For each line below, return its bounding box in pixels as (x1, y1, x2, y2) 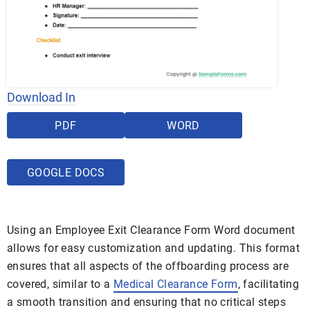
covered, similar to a (7, 277, 113, 291)
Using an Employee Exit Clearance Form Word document (7, 224, 295, 237)
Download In (7, 90, 75, 105)
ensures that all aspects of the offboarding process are (7, 259, 289, 273)
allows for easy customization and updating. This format (7, 241, 300, 255)
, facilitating (237, 277, 300, 291)
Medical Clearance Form (113, 277, 238, 291)
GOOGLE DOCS (26, 166, 105, 180)
